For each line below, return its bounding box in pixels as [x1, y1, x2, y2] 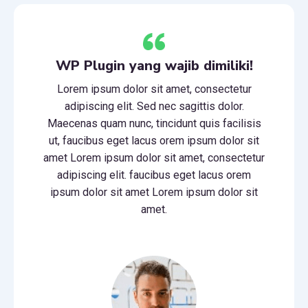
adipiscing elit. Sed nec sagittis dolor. [64, 99, 244, 113]
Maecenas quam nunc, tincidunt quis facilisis [47, 116, 261, 130]
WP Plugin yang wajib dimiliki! [55, 56, 253, 75]
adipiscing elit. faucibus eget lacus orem [57, 168, 251, 181]
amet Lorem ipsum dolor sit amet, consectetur [43, 151, 265, 164]
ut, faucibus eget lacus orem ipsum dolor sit [49, 133, 259, 147]
